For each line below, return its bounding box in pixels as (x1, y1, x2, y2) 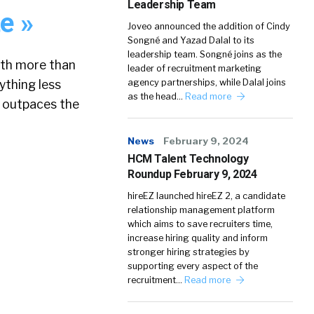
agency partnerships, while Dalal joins (128, 77, 286, 88)
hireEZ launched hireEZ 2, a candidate (128, 191, 285, 201)
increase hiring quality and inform (128, 233, 268, 243)
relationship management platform (128, 205, 275, 215)
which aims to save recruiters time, (128, 219, 273, 229)
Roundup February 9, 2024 (128, 168, 257, 181)
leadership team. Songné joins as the (128, 49, 282, 60)
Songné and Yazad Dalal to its (128, 35, 254, 46)
